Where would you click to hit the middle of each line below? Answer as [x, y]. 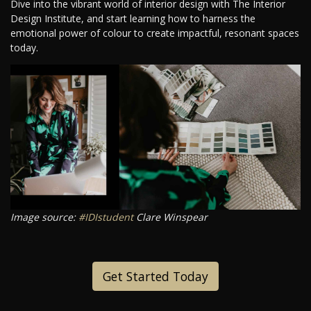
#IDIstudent [106, 217]
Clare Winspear [170, 217]
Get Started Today [155, 277]
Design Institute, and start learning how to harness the [133, 19]
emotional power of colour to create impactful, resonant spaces [155, 33]
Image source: [44, 217]
